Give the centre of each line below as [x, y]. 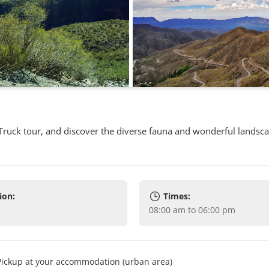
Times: [177, 196]
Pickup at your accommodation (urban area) [87, 261]
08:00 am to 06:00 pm [194, 210]
